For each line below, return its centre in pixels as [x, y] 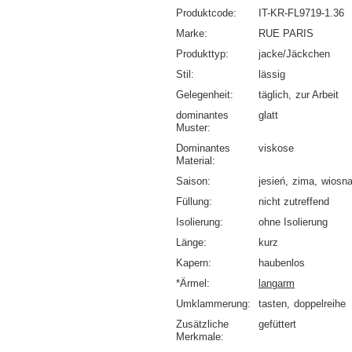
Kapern [192, 263]
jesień [272, 181]
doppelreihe [320, 304]
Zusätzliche [202, 324]
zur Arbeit [317, 95]
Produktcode [205, 13]
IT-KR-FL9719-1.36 [301, 13]
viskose [276, 148]
